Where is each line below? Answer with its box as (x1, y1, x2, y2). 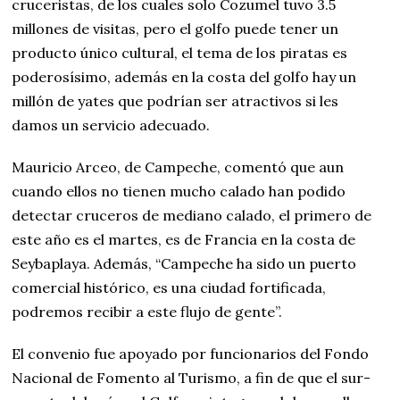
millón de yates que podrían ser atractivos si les (12, 91, 339, 110)
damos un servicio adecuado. (12, 115, 211, 134)
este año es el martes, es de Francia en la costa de (12, 229, 356, 248)
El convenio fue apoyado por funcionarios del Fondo (12, 344, 370, 362)
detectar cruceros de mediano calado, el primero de (12, 205, 372, 224)
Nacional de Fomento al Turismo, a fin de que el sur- (12, 368, 371, 387)
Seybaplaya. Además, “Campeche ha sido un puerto (12, 254, 357, 272)
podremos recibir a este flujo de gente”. (12, 302, 283, 321)
